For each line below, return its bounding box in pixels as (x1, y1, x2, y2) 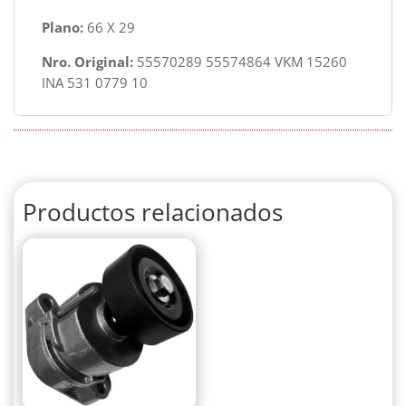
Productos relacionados (23, 195, 283, 228)
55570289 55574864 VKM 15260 (133, 52, 347, 71)
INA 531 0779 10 (42, 72, 148, 92)
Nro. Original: (42, 52, 133, 71)
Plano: (42, 18, 83, 37)
